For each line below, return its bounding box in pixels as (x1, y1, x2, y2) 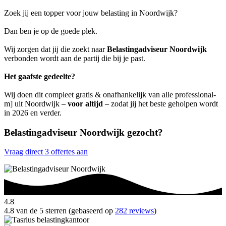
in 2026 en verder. (4, 108, 62, 117)
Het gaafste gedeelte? (4, 72, 75, 81)
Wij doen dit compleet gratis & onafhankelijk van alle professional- (4, 90, 216, 99)
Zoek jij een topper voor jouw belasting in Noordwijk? (4, 8, 178, 17)
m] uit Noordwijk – (4, 99, 68, 108)
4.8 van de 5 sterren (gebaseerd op (4, 206, 115, 215)
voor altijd (68, 99, 103, 108)
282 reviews (115, 206, 154, 215)
